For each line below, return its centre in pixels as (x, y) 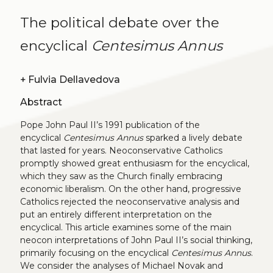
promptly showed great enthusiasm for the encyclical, (134, 164)
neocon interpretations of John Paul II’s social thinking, (136, 240)
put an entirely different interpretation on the (116, 215)
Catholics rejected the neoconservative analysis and (129, 202)
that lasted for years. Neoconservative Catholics (121, 151)
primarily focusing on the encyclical (95, 253)
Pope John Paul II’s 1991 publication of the (110, 125)
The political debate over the (119, 23)
